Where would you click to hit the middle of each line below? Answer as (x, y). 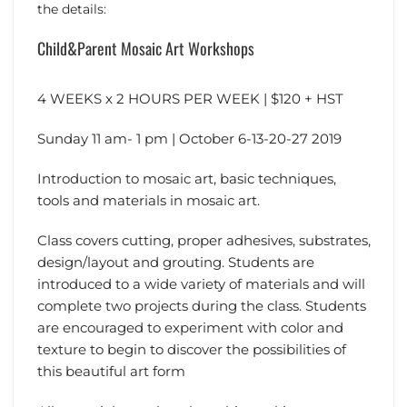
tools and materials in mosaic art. (148, 200)
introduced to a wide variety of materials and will (201, 283)
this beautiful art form (111, 371)
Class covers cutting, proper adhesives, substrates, (203, 240)
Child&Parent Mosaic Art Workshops (145, 48)
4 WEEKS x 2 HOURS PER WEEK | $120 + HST (190, 98)
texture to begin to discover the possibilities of (191, 349)
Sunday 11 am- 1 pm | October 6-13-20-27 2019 (189, 138)
